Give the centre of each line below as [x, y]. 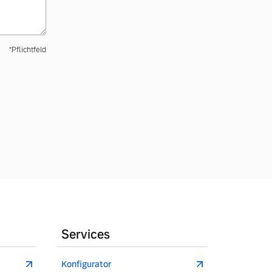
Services [86, 234]
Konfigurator [87, 264]
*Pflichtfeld [28, 50]
